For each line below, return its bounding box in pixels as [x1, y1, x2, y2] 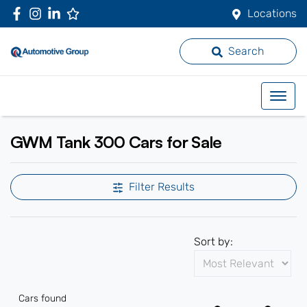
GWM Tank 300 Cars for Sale [10, 132, 222, 152]
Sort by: [194, 235, 233, 248]
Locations [247, 7, 297, 20]
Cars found [19, 293, 66, 304]
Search [228, 45, 265, 58]
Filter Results [129, 180, 195, 193]
